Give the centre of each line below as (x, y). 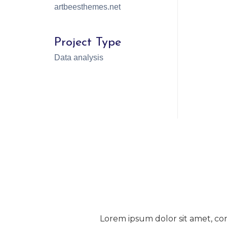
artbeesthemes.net (87, 7)
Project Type (88, 43)
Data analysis (79, 58)
